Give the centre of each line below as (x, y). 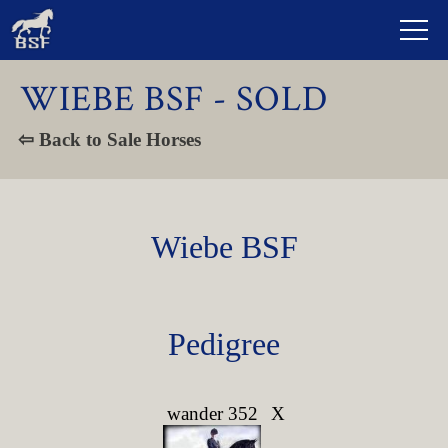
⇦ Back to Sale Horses (109, 139)
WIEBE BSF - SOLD (174, 99)
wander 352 (212, 413)
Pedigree (224, 344)
